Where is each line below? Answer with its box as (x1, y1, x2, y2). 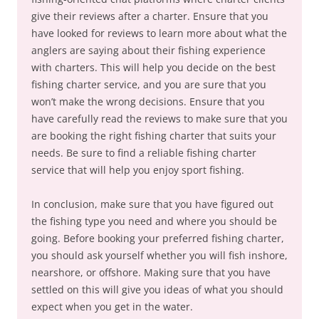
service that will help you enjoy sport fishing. (31, 163, 244, 177)
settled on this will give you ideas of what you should (31, 283, 283, 297)
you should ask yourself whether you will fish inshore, (31, 249, 288, 263)
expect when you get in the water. (31, 300, 193, 314)
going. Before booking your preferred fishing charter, (31, 231, 284, 246)
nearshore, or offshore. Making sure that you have (31, 266, 271, 280)
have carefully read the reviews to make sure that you (31, 112, 288, 126)
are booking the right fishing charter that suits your (31, 129, 276, 143)
